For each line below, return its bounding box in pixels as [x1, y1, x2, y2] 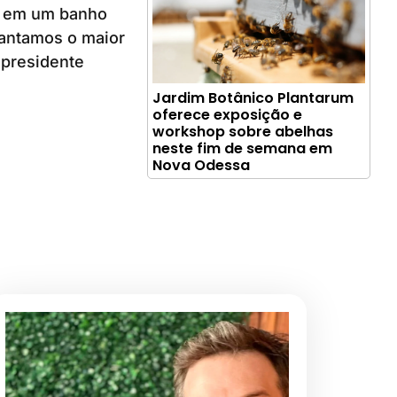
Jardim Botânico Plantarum [152, 87, 354, 108]
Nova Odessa [152, 154, 251, 175]
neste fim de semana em [152, 137, 333, 159]
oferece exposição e [152, 104, 303, 125]
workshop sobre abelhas [152, 121, 334, 142]
